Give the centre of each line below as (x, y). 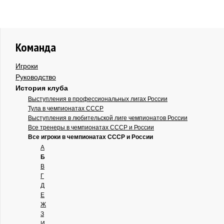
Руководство (36, 77)
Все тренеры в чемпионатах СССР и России (91, 127)
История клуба (42, 88)
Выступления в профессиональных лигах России (98, 99)
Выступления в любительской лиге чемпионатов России (108, 118)
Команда (36, 47)
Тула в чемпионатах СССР (66, 108)
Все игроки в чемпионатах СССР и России (90, 137)
